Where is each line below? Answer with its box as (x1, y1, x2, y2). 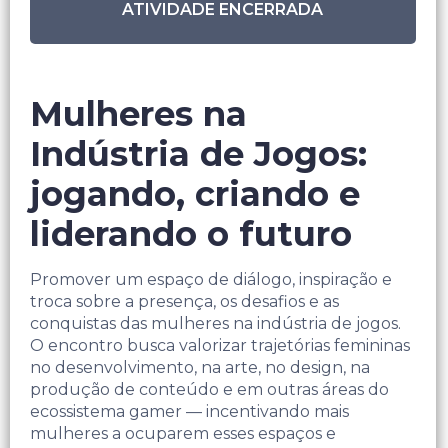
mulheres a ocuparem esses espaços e (30, 424, 336, 444)
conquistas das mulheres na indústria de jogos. (30, 314, 401, 334)
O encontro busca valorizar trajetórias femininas (30, 336, 410, 356)
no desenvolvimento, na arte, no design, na (30, 358, 370, 378)
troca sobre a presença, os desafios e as (30, 292, 339, 312)
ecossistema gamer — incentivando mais (30, 402, 349, 422)
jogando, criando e (30, 173, 360, 216)
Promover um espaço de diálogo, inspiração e (30, 270, 392, 290)
